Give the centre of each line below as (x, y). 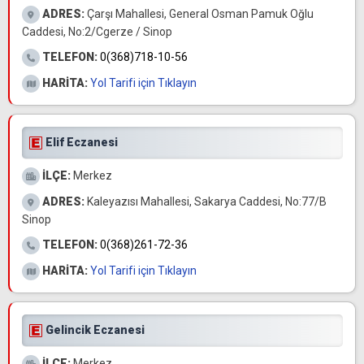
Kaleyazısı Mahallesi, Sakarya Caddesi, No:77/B (206, 201)
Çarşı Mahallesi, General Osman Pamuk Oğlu (199, 14)
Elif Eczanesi (82, 142)
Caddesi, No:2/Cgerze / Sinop (97, 32)
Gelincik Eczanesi (95, 330)
